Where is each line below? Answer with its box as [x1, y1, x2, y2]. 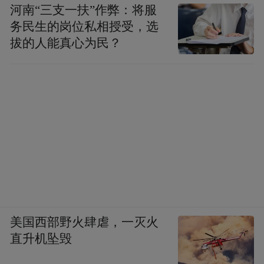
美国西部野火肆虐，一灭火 [10, 216, 159, 229]
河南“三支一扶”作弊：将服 [10, 4, 157, 17]
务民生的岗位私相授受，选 [10, 20, 159, 34]
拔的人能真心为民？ [10, 37, 122, 50]
